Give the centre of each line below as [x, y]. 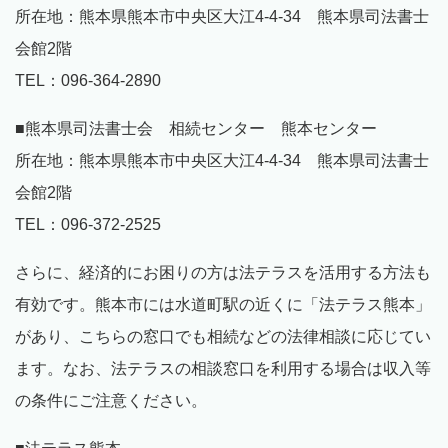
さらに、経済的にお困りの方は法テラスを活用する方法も [223, 273]
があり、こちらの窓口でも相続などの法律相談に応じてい [223, 337]
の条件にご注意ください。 [111, 401]
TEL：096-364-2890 [88, 81]
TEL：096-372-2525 [88, 225]
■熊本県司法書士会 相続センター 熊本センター [196, 129]
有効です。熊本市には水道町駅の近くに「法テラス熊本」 [223, 305]
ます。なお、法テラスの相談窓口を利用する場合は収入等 [223, 369]
